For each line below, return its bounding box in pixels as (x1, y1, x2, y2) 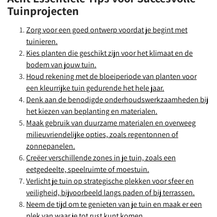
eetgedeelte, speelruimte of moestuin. (26, 164, 149, 174)
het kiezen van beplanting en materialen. (26, 106, 157, 116)
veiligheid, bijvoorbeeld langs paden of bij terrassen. (26, 187, 195, 198)
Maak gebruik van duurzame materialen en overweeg (26, 118, 196, 128)
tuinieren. (26, 36, 58, 46)
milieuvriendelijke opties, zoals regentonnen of (26, 129, 178, 139)
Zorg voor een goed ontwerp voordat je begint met (26, 25, 187, 35)
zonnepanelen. (26, 141, 75, 151)
